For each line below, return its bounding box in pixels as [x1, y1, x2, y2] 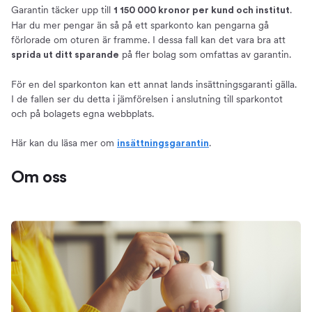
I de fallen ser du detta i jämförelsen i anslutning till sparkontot [11, 93, 283, 105]
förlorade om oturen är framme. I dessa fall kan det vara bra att [11, 34, 286, 46]
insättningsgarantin [117, 139, 209, 149]
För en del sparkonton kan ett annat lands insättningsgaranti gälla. [11, 79, 297, 91]
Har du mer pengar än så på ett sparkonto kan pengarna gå [11, 19, 269, 31]
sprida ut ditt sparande [11, 50, 119, 61]
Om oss [11, 169, 67, 187]
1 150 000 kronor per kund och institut [114, 6, 290, 16]
